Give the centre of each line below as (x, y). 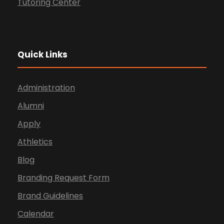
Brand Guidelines (50, 196)
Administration (46, 88)
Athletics (35, 142)
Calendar (36, 214)
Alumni (31, 106)
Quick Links (42, 55)
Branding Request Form (63, 178)
